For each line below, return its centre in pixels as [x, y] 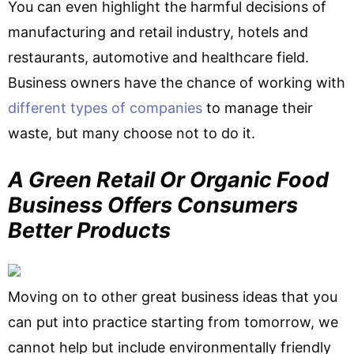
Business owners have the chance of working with [177, 83]
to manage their [258, 108]
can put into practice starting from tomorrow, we [173, 322]
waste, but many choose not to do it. [132, 133]
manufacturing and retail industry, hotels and [158, 32]
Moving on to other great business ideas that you [173, 297]
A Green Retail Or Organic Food [168, 180]
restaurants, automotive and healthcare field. [158, 57]
